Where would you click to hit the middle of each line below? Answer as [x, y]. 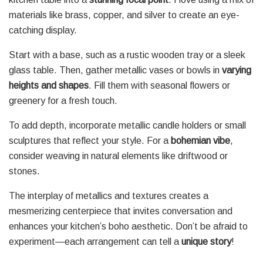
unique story [206, 241]
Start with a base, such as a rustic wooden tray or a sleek [127, 55]
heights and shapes [49, 85]
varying [237, 70]
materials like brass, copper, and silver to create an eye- [124, 15]
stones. [24, 171]
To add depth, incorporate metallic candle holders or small [127, 125]
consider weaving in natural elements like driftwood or [118, 156]
